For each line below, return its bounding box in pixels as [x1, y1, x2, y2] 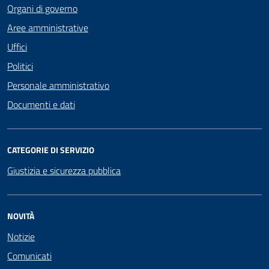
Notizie [7, 229, 35, 244]
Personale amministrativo [7, 77, 109, 92]
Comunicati [7, 248, 52, 263]
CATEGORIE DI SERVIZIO [7, 143, 94, 156]
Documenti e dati [7, 97, 75, 112]
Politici [7, 58, 33, 73]
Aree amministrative [7, 20, 88, 35]
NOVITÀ [7, 209, 34, 222]
